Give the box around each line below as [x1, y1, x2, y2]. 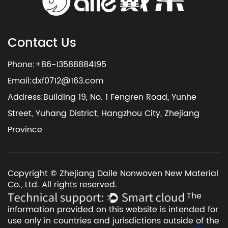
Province [8, 123, 42, 136]
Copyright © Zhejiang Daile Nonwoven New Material [8, 166, 218, 180]
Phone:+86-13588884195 [8, 58, 106, 71]
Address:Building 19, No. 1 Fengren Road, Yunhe [8, 90, 196, 104]
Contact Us [8, 33, 76, 54]
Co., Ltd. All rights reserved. [8, 178, 120, 191]
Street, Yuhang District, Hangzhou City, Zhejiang [8, 106, 199, 120]
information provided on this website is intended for [8, 203, 218, 216]
